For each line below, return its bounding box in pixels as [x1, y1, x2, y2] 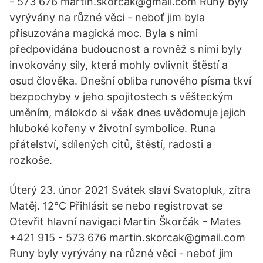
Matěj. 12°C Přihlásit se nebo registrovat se [9, 200, 222, 212]
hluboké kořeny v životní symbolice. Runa [9, 122, 215, 134]
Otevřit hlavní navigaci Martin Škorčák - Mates [9, 215, 241, 228]
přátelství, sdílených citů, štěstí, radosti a [9, 138, 212, 150]
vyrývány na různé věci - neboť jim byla [9, 11, 205, 23]
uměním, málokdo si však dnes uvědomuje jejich [9, 106, 246, 119]
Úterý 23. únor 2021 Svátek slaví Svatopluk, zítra [9, 184, 251, 196]
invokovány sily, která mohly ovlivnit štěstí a [9, 59, 228, 71]
